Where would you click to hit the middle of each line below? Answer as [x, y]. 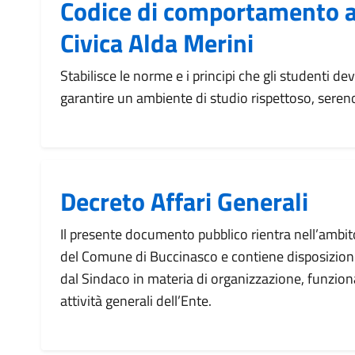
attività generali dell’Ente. [136, 301]
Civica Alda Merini [157, 43]
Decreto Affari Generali [184, 201]
